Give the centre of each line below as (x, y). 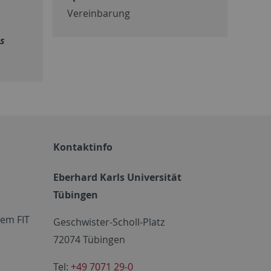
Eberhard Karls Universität (117, 177)
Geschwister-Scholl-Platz (109, 222)
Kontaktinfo (83, 147)
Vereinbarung (98, 13)
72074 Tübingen (89, 239)
